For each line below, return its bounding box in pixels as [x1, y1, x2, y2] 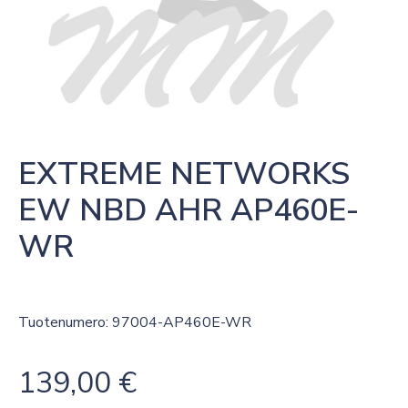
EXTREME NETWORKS [18, 153, 350, 195]
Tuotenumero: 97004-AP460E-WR [18, 312, 251, 332]
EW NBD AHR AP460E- [18, 189, 359, 231]
